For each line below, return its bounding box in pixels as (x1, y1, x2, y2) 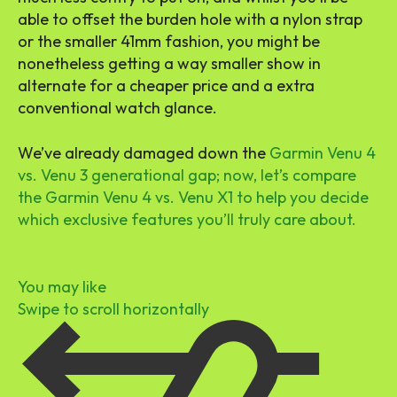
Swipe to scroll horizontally (18, 298, 209, 319)
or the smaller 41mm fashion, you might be (18, 30, 320, 51)
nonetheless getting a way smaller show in (18, 52, 321, 74)
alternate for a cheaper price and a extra (18, 74, 315, 96)
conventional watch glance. (18, 97, 217, 118)
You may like (18, 276, 106, 297)
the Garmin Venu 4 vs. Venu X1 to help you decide (18, 186, 369, 207)
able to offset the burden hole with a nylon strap (18, 8, 362, 29)
